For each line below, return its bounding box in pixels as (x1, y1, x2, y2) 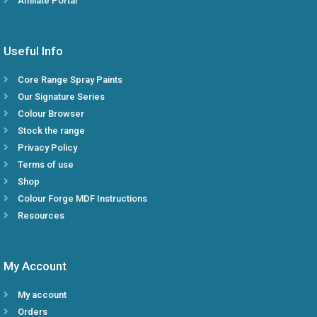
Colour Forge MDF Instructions (18, 193, 147, 204)
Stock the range (18, 125, 85, 137)
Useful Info (4, 44, 63, 59)
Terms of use (18, 159, 74, 171)
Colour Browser (18, 108, 84, 120)
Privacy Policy (18, 142, 77, 154)
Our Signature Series (18, 91, 105, 103)
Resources (18, 210, 64, 221)
